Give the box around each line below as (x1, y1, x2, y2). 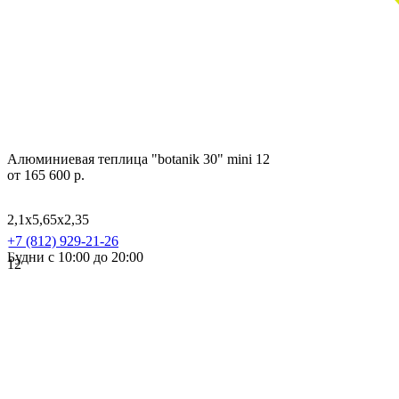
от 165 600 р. (7, 167, 85, 183)
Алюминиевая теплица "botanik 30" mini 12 (7, 151, 270, 167)
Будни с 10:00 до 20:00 (7, 248, 143, 265)
